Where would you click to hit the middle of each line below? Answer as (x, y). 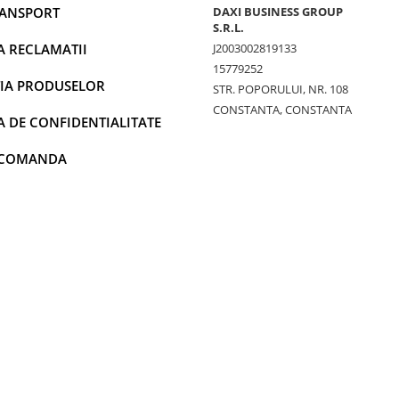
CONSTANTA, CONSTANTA (282, 110)
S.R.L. (228, 28)
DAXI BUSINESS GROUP (278, 12)
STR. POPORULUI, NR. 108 (281, 90)
